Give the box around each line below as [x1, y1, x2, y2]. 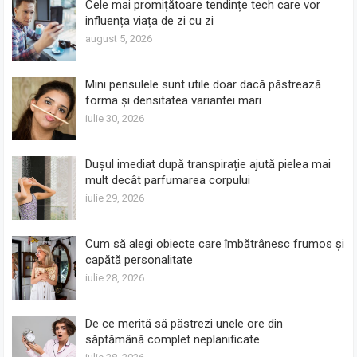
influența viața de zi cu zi [85, 13, 214, 28]
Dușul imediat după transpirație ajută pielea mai [85, 156, 331, 171]
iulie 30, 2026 [85, 112, 145, 124]
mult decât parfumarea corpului [85, 172, 251, 187]
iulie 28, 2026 [85, 271, 145, 284]
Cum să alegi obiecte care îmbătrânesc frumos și [85, 236, 345, 251]
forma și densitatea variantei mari [85, 92, 262, 108]
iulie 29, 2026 [85, 191, 145, 204]
